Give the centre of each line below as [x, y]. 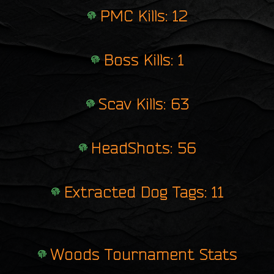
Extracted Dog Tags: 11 [144, 191]
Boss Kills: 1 [144, 59]
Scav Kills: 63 [144, 103]
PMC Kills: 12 [144, 15]
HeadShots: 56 [144, 147]
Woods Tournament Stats [144, 254]
